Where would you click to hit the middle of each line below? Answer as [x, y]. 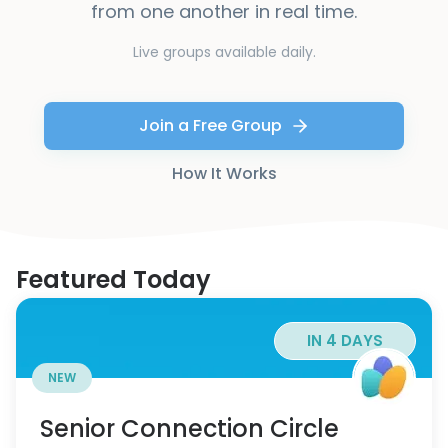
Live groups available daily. [224, 52]
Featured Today [113, 279]
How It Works [224, 173]
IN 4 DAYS [345, 340]
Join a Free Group [210, 125]
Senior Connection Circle [189, 428]
